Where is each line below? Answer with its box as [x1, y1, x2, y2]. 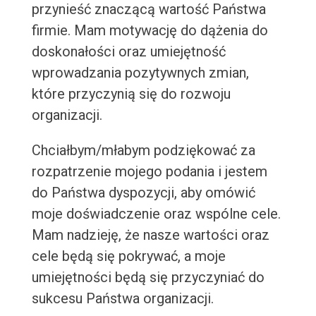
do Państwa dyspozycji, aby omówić [31, 184, 255, 202]
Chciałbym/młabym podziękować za [31, 142, 255, 159]
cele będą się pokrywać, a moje [31, 248, 226, 265]
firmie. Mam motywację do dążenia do [31, 22, 268, 39]
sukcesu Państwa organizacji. [31, 290, 214, 308]
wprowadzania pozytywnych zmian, [31, 64, 249, 82]
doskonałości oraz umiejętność [31, 43, 226, 61]
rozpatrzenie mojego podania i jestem [31, 163, 267, 181]
